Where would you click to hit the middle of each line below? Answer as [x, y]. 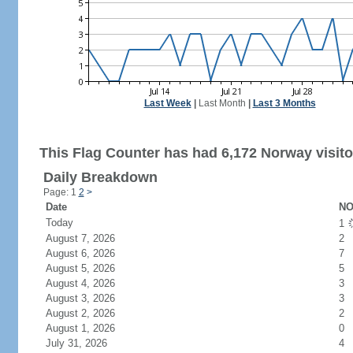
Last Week [167, 103]
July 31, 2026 [85, 343]
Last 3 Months [284, 103]
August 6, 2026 [89, 253]
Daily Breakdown [100, 177]
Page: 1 [61, 192]
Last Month [222, 103]
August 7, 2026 [89, 238]
